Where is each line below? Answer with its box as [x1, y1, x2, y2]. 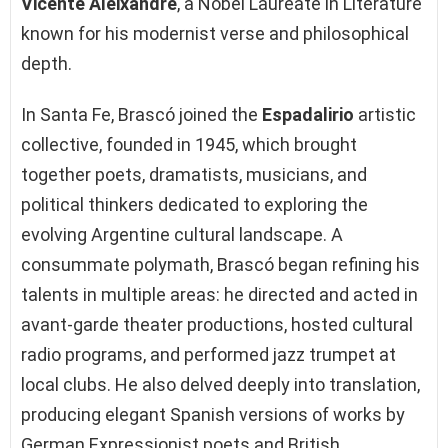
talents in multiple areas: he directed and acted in [21, 283, 418, 305]
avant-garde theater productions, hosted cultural [21, 313, 413, 335]
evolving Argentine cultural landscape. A [21, 223, 343, 245]
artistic [354, 103, 416, 125]
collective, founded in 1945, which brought [21, 133, 357, 155]
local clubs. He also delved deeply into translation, [21, 373, 420, 395]
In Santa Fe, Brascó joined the [21, 103, 262, 125]
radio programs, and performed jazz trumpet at [21, 343, 396, 365]
